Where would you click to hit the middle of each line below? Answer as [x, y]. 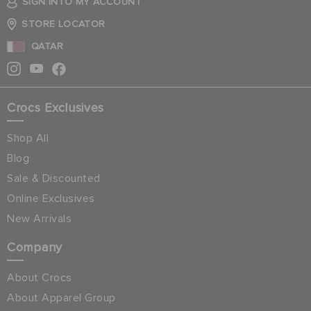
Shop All [28, 138]
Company [35, 247]
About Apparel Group [61, 297]
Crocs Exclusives [56, 108]
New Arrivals [39, 218]
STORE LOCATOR [64, 24]
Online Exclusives [51, 198]
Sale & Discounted [54, 178]
